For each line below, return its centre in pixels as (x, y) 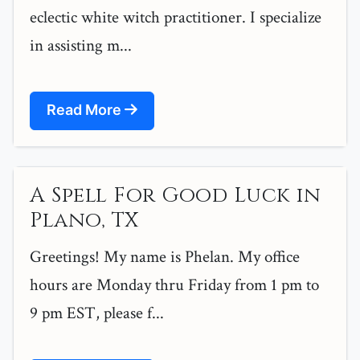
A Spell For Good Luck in (175, 196)
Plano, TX (84, 221)
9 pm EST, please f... (97, 313)
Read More (86, 110)
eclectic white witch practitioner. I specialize (176, 18)
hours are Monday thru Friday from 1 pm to (174, 285)
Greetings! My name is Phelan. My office (165, 257)
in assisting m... (81, 46)
